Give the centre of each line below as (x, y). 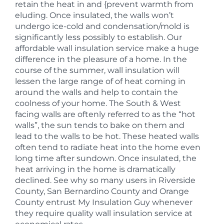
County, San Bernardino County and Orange (102, 191)
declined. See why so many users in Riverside (105, 180)
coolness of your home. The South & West (98, 103)
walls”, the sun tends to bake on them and (100, 125)
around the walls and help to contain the (96, 92)
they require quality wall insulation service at (104, 213)
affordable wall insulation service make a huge (107, 48)
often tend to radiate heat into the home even (108, 147)
